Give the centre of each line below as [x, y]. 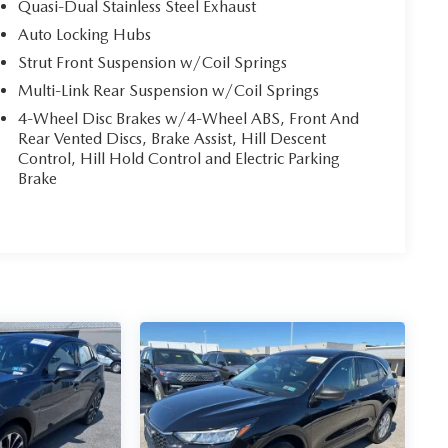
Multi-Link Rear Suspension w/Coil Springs [169, 90]
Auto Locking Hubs [85, 34]
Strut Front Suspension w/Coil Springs [153, 62]
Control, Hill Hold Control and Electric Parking [179, 158]
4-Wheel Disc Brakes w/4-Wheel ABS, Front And [189, 118]
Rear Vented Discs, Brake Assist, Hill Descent [172, 138]
